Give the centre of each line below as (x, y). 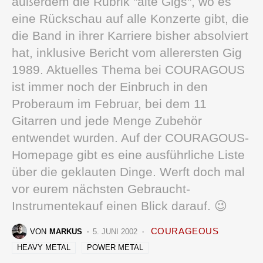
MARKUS (66, 231)
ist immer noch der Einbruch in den (110, 87)
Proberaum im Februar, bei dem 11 (109, 104)
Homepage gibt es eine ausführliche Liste (128, 155)
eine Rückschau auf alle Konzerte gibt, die (130, 19)
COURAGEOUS (185, 231)
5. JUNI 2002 (115, 231)
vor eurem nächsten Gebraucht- (101, 189)
